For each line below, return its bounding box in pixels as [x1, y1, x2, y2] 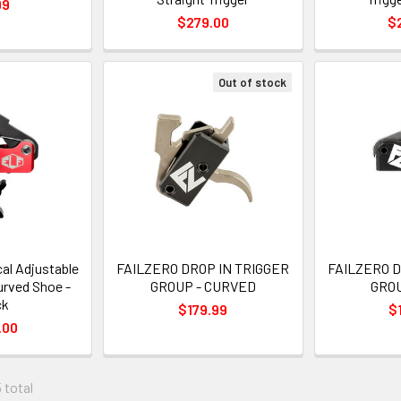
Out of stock [218, 75, 286, 90]
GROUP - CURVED [149, 277, 256, 295]
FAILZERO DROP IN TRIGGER [116, 260, 290, 277]
